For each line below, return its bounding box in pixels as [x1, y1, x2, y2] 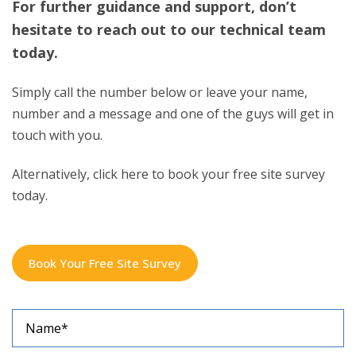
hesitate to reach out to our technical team [12, 8, 326, 28]
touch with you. [12, 114, 103, 133]
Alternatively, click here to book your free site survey [12, 154, 325, 172]
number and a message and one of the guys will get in [12, 93, 334, 111]
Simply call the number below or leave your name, [12, 72, 308, 90]
